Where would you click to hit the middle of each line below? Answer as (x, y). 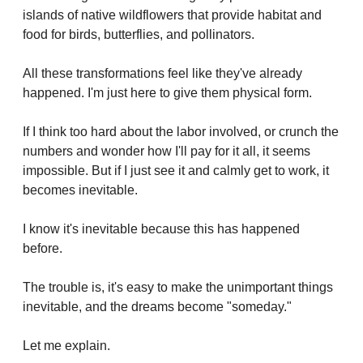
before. (43, 249)
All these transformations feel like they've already (162, 74)
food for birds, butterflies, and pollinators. (139, 35)
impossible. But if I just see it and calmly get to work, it (176, 171)
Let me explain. (66, 346)
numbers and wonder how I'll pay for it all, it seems (167, 152)
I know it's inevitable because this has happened (161, 229)
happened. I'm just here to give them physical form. (167, 93)
